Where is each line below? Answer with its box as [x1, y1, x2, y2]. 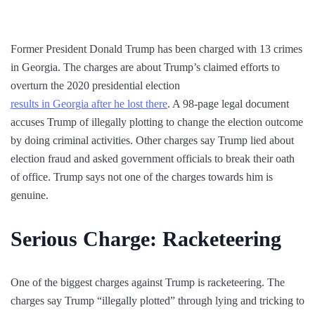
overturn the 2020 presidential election [11, 79, 180, 91]
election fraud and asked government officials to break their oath [11, 152, 295, 165]
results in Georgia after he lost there [11, 97, 167, 110]
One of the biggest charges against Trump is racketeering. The [11, 276, 285, 288]
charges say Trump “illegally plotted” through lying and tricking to [11, 294, 304, 307]
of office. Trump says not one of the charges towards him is [11, 170, 273, 183]
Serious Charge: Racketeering [11, 226, 281, 250]
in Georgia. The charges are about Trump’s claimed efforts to [11, 60, 280, 73]
